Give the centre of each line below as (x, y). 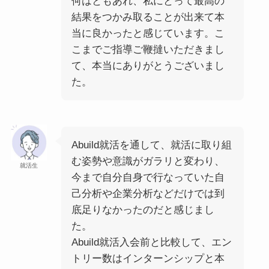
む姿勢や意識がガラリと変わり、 (148, 162)
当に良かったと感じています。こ (148, 34)
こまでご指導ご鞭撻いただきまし (148, 50)
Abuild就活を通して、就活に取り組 (151, 145)
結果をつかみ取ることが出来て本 (148, 17)
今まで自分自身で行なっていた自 (148, 178)
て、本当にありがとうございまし (148, 66)
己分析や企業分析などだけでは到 (148, 194)
